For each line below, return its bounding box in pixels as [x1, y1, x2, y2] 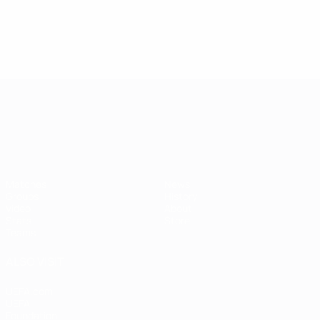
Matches [6, 176, 46, 191]
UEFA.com [6, 284, 53, 298]
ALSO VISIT [6, 253, 64, 269]
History [164, 189, 197, 203]
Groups [6, 189, 39, 203]
